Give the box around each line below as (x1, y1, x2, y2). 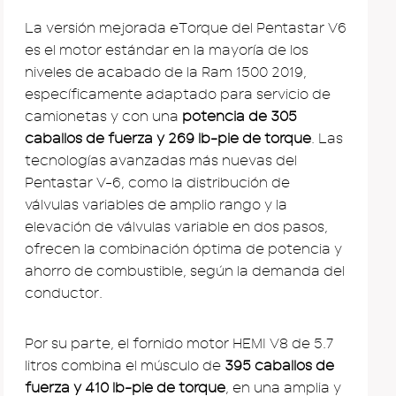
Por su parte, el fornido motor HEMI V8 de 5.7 (25, 335, 333, 352)
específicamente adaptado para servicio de (25, 86, 331, 103)
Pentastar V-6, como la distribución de (25, 174, 290, 191)
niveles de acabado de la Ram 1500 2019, (25, 64, 307, 80)
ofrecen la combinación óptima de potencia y (25, 240, 342, 257)
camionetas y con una (25, 108, 182, 125)
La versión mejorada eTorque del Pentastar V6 (25, 19, 346, 36)
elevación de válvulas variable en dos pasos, (25, 218, 328, 235)
